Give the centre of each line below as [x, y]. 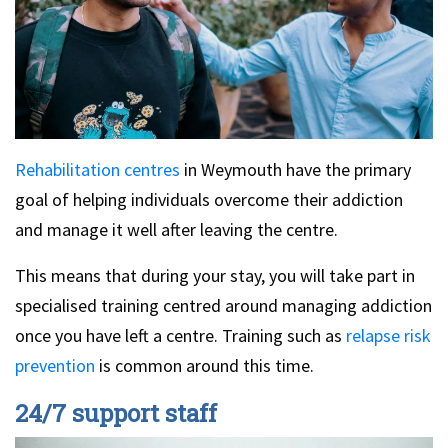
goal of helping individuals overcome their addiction [209, 199]
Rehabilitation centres [97, 169]
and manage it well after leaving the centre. [176, 229]
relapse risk [388, 335]
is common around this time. [204, 365]
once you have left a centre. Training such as [180, 335]
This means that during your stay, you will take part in [215, 275]
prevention [55, 365]
